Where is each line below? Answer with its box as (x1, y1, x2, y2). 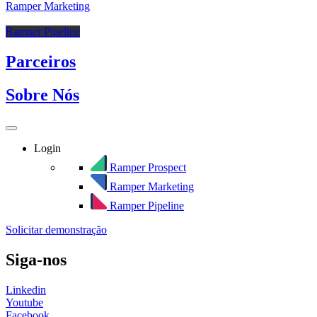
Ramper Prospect (109, 161, 186, 174)
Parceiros (6, 52, 76, 71)
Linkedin (6, 283, 46, 296)
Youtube (6, 296, 43, 309)
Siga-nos (6, 250, 67, 269)
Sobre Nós (6, 85, 79, 104)
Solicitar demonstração (6, 223, 107, 236)
